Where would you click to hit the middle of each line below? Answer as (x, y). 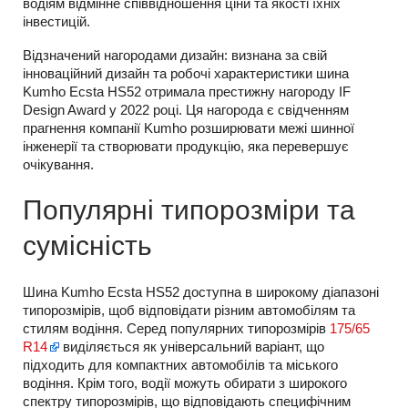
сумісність (87, 245)
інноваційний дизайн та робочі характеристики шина (186, 73)
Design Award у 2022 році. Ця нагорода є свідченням (186, 110)
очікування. (58, 164)
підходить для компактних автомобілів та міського (180, 365)
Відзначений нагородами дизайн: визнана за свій (175, 55)
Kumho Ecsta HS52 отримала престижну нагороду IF (187, 92)
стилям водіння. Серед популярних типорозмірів (176, 328)
